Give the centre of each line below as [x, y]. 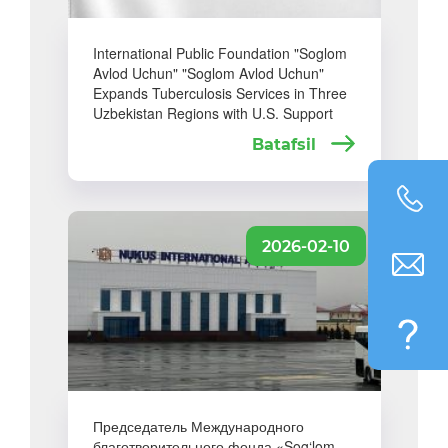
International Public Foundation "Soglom [219, 53]
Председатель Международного [198, 426]
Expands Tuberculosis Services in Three [219, 93]
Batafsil [286, 145]
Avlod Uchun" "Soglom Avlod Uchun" [208, 73]
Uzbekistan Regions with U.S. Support [212, 113]
